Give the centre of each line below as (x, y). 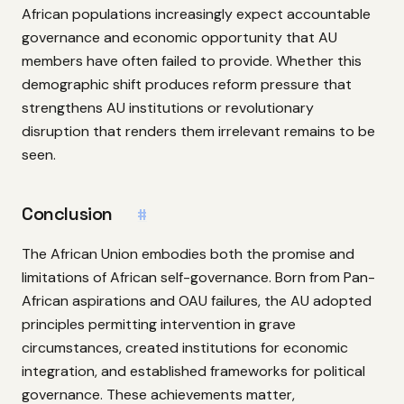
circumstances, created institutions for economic (185, 347)
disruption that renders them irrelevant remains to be (198, 132)
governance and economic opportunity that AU (179, 38)
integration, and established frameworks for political (193, 371)
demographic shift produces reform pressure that (187, 85)
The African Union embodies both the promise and (188, 253)
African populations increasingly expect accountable (196, 14)
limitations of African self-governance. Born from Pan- (198, 277)
